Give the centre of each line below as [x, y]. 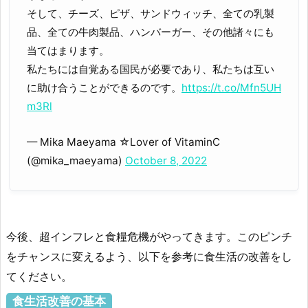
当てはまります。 [68, 51]
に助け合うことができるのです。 [104, 88]
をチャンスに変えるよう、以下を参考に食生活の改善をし [149, 257]
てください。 [39, 277]
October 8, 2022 [166, 160]
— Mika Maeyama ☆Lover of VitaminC [123, 142]
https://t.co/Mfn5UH [231, 88]
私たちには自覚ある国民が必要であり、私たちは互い [151, 69]
